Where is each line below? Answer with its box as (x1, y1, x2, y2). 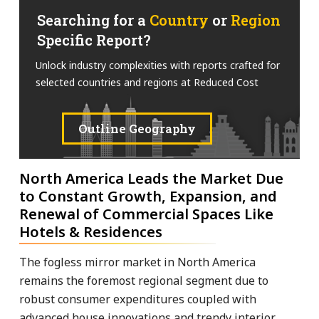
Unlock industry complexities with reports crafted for (36, 58, 280, 72)
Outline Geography (78, 120, 196, 137)
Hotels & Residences (19, 221, 162, 241)
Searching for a (37, 10, 150, 29)
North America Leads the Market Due (19, 168, 283, 188)
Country (150, 10, 209, 29)
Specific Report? (37, 30, 151, 49)
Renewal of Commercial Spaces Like (19, 204, 273, 224)
